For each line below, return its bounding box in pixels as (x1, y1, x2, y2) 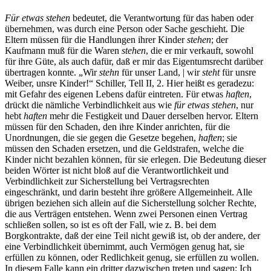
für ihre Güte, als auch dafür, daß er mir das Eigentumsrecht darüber (5, 56, 263, 67)
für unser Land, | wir (119, 67, 202, 77)
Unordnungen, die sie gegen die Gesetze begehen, (5, 132, 198, 143)
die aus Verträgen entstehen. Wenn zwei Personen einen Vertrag (5, 208, 247, 219)
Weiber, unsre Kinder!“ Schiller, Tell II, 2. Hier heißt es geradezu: (5, 77, 254, 88)
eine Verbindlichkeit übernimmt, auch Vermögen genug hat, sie (5, 241, 244, 252)
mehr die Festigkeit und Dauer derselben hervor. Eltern (47, 110, 258, 121)
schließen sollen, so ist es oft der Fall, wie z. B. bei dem (5, 219, 216, 230)
